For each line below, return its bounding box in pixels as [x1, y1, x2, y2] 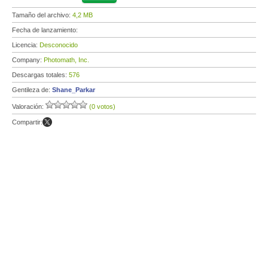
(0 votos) [89, 103, 115, 110]
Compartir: [12, 118, 42, 126]
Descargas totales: [12, 71, 69, 78]
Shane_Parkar [52, 86, 95, 93]
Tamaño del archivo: [12, 11, 72, 19]
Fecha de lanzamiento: [12, 26, 80, 33]
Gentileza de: [12, 86, 52, 93]
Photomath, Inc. [44, 56, 89, 63]
